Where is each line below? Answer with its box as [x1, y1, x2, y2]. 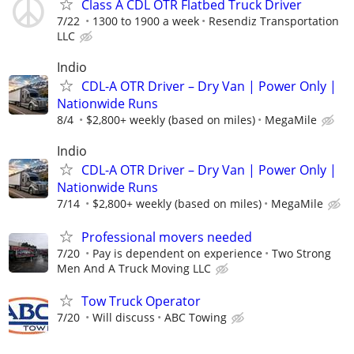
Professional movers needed [81, 228, 252, 246]
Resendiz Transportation [209, 13, 339, 28]
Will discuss [92, 309, 155, 325]
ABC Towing [164, 309, 227, 325]
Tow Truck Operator [81, 292, 201, 310]
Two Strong [272, 245, 331, 261]
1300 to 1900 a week [92, 13, 199, 28]
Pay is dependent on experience [92, 245, 262, 261]
